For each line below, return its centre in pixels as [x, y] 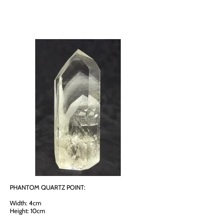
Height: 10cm [27, 211]
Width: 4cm [25, 203]
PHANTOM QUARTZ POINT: [48, 187]
